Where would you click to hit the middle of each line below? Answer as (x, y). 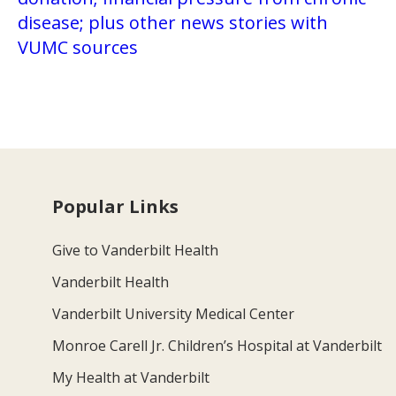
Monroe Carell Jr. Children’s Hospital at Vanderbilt (217, 346)
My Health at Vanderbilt (131, 378)
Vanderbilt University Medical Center (174, 314)
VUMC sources (77, 48)
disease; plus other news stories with (172, 23)
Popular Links (116, 207)
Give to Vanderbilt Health (136, 251)
